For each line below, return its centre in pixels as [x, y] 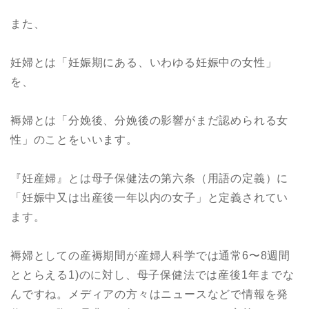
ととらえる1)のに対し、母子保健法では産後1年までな [152, 275]
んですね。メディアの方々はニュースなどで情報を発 [150, 294]
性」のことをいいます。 [74, 139]
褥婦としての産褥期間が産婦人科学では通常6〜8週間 [150, 255]
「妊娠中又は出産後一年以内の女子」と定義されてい [150, 197]
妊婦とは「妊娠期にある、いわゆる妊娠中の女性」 [144, 62]
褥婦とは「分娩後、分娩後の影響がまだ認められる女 [150, 120]
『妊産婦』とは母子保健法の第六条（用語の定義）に [150, 178]
